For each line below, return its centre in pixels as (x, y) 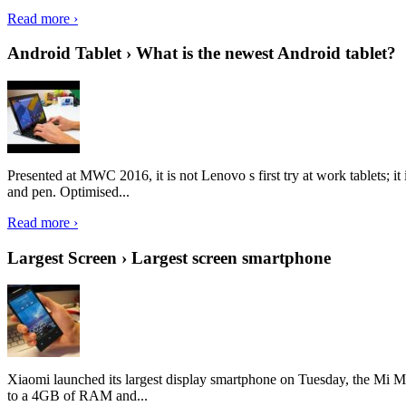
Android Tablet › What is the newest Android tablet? (202, 53)
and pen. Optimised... (68, 191)
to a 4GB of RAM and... (77, 396)
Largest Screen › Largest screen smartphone (169, 257)
